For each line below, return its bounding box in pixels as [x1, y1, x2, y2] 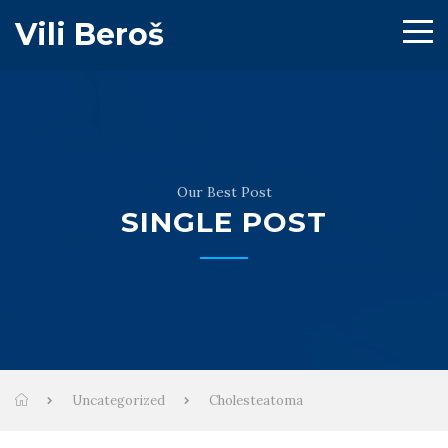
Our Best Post [176, 183, 272, 201]
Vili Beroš [15, 16, 164, 53]
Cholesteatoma [209, 391, 303, 409]
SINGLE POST [121, 205, 327, 239]
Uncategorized [72, 391, 165, 409]
